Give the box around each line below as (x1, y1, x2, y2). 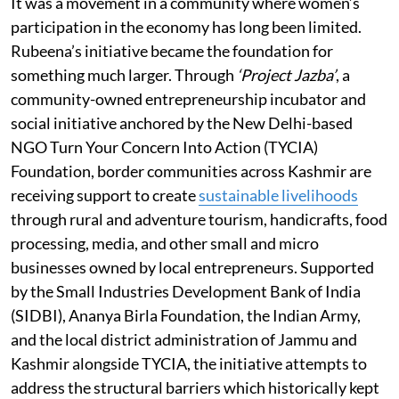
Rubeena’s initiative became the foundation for (11, 40, 333, 61)
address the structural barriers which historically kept (11, 377, 379, 397)
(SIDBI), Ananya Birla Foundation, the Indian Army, (11, 305, 361, 325)
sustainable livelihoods (199, 184, 358, 205)
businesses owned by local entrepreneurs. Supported (11, 256, 374, 277)
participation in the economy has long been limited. (11, 16, 362, 37)
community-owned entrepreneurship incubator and (11, 88, 366, 109)
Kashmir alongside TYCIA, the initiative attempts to (11, 353, 367, 373)
